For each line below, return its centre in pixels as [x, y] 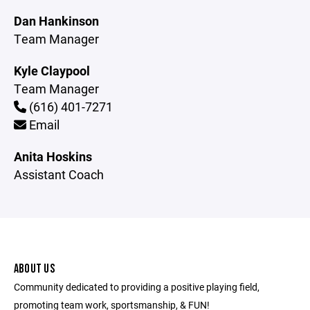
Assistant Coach [59, 174]
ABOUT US [34, 269]
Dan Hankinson [56, 21]
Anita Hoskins [53, 156]
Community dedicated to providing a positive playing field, [137, 287]
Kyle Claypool [52, 71]
